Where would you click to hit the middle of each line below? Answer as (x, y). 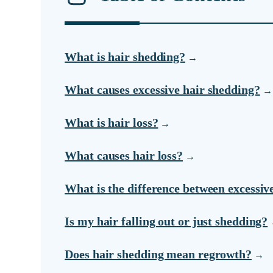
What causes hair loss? (124, 156)
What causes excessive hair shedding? (162, 90)
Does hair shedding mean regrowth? (158, 254)
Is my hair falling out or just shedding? (166, 222)
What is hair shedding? (125, 57)
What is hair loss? (112, 123)
